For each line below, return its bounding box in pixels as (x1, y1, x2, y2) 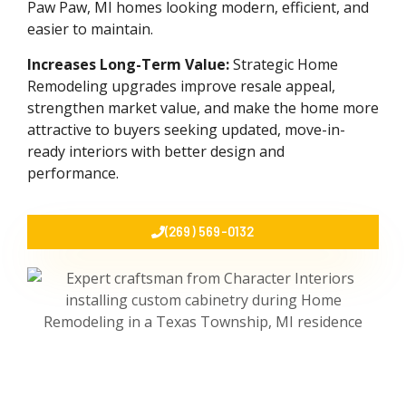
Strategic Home (229, 53, 338, 74)
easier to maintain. (27, 19, 153, 40)
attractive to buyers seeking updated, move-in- (27, 119, 345, 140)
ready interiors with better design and (27, 140, 285, 161)
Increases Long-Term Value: (27, 53, 229, 74)
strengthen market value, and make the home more (27, 97, 379, 118)
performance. (27, 162, 119, 183)
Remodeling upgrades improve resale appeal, (27, 75, 335, 96)
